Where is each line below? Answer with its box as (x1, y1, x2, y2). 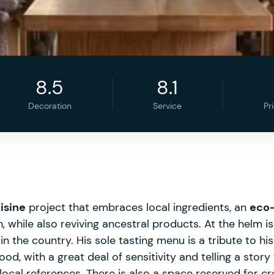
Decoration (28, 100, 72, 111)
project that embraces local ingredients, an (26, 200, 250, 215)
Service (153, 100, 182, 111)
